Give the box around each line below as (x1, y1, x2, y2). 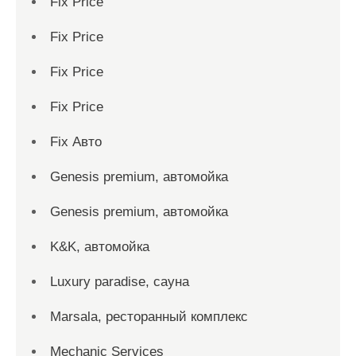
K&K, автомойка (50, 239, 149, 254)
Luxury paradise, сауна (50, 274, 189, 289)
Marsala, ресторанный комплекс (50, 309, 248, 324)
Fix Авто (50, 134, 102, 149)
